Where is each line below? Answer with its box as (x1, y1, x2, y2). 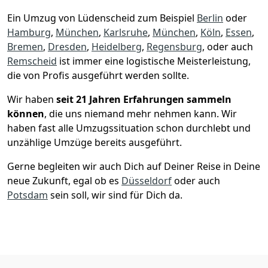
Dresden (48, 39, 87, 53)
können (7, 106, 44, 120)
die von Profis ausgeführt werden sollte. (7, 68, 189, 82)
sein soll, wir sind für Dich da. (48, 188, 182, 202)
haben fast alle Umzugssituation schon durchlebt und (7, 121, 251, 135)
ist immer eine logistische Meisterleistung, (57, 54, 251, 68)
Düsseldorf (121, 173, 172, 187)
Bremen (7, 39, 43, 53)
